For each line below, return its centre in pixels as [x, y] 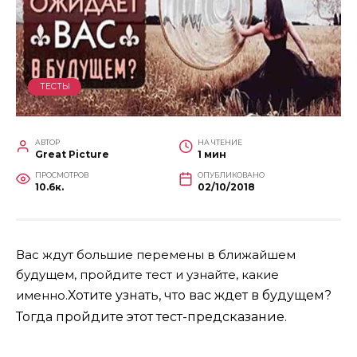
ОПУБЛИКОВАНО [231, 175]
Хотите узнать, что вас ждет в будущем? [200, 296]
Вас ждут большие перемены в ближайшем [156, 255]
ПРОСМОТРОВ [62, 175]
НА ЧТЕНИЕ [220, 143]
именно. [42, 296]
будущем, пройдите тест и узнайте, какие [147, 275]
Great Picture [72, 155]
